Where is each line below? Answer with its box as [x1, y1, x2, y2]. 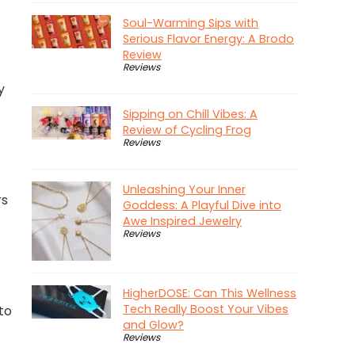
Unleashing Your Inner [123, 181, 246, 198]
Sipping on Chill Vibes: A [123, 106, 258, 123]
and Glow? [123, 317, 184, 334]
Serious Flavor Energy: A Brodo [123, 31, 294, 48]
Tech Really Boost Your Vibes [123, 301, 288, 318]
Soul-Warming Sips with [123, 15, 258, 32]
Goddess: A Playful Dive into [123, 197, 281, 214]
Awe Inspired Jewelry [123, 213, 242, 230]
